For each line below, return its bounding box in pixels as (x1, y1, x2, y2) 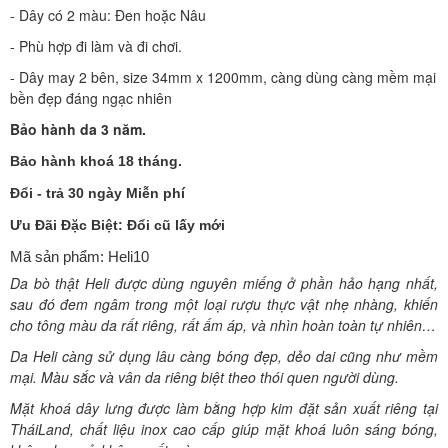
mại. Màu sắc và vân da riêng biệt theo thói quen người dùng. (10, 367, 399, 388)
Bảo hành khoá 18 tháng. (10, 153, 182, 170)
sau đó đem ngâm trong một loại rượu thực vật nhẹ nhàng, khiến (10, 294, 438, 315)
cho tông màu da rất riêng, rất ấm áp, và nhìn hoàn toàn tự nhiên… (10, 315, 436, 336)
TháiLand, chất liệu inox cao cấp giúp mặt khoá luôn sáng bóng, (10, 419, 438, 440)
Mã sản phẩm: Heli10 (10, 249, 149, 266)
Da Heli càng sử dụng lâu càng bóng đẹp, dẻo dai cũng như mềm (10, 346, 438, 367)
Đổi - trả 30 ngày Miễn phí (10, 185, 185, 202)
